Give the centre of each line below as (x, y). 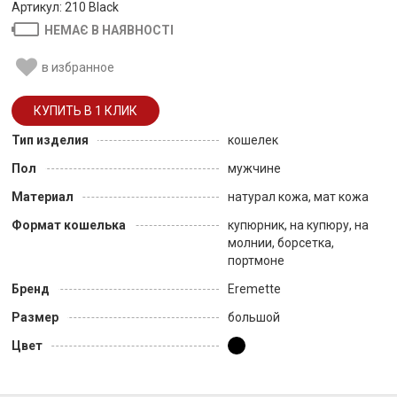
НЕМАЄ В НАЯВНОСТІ (109, 30)
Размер (35, 317)
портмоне (256, 261)
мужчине (254, 168)
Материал (43, 197)
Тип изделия (50, 140)
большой (254, 317)
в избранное (78, 67)
